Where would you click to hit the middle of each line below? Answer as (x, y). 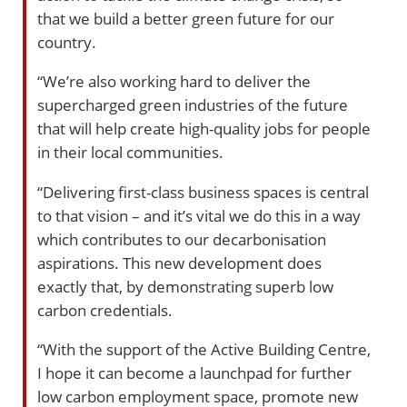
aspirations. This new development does (179, 262)
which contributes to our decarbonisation (182, 238)
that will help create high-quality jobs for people (204, 129)
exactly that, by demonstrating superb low (185, 286)
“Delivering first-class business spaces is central (203, 191)
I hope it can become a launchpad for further (194, 373)
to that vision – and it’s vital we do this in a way (199, 215)
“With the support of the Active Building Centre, (204, 349)
